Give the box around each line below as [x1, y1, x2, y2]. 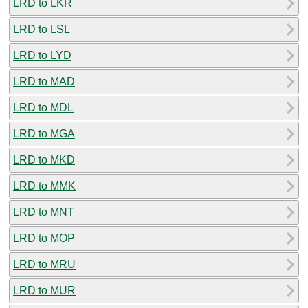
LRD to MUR [13, 284, 76, 296]
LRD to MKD [13, 153, 75, 166]
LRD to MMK [13, 179, 76, 192]
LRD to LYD [13, 49, 71, 61]
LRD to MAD [13, 75, 75, 87]
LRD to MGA [13, 127, 75, 140]
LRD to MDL [13, 101, 74, 113]
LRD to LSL [13, 23, 70, 35]
